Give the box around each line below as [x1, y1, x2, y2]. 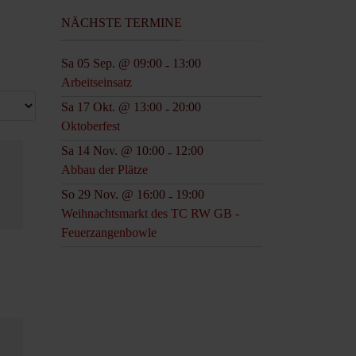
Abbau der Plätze [61, 162, 148, 176]
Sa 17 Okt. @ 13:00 [61, 99, 162, 114]
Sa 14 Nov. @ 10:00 [61, 143, 164, 157]
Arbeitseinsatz [61, 75, 132, 89]
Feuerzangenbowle [61, 225, 157, 239]
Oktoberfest [61, 118, 120, 133]
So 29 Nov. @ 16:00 [61, 187, 165, 201]
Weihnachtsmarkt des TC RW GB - [61, 206, 239, 220]
